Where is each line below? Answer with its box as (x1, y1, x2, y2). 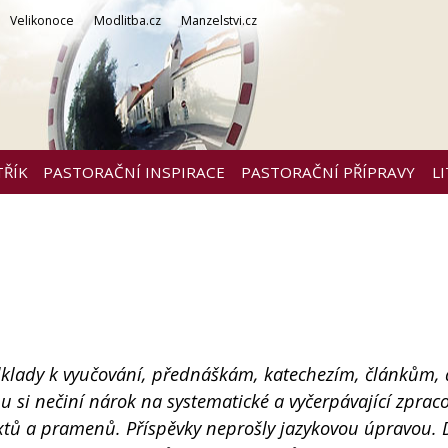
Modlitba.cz (94, 12, 161, 29)
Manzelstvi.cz (181, 12, 257, 29)
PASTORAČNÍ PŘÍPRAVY (241, 162, 415, 182)
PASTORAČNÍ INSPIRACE (42, 162, 225, 182)
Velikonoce (10, 12, 74, 29)
